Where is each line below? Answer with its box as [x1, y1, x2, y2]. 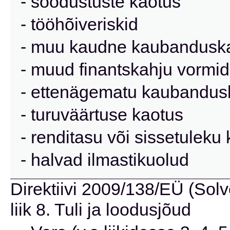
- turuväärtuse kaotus [21, 105, 183, 124]
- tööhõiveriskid [21, 14, 138, 34]
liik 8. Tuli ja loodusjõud [10, 200, 191, 219]
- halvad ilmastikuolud [21, 150, 189, 169]
